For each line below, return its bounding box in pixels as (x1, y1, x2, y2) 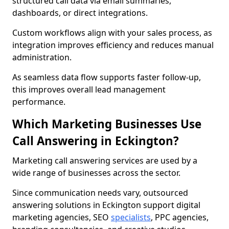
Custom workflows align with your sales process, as (12, 27, 212, 38)
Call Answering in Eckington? (12, 133, 179, 149)
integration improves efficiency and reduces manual (12, 39, 214, 51)
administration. (12, 52, 72, 63)
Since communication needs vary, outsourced (12, 187, 188, 198)
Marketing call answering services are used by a (12, 155, 197, 166)
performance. (12, 96, 65, 107)
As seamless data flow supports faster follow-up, (12, 72, 201, 83)
